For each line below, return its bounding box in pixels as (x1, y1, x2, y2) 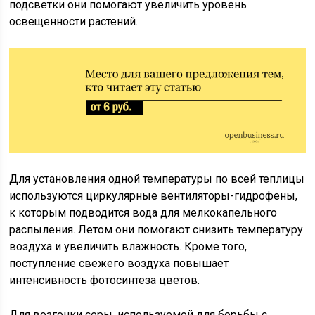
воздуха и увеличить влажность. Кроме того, (9, 239, 247, 253)
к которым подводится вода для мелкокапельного (9, 205, 278, 219)
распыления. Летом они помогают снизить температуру (9, 222, 304, 236)
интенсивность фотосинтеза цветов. (9, 273, 200, 287)
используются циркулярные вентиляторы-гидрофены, (9, 188, 298, 202)
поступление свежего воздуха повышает (9, 256, 229, 270)
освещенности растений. (9, 14, 139, 28)
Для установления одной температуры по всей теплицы (9, 172, 305, 186)
